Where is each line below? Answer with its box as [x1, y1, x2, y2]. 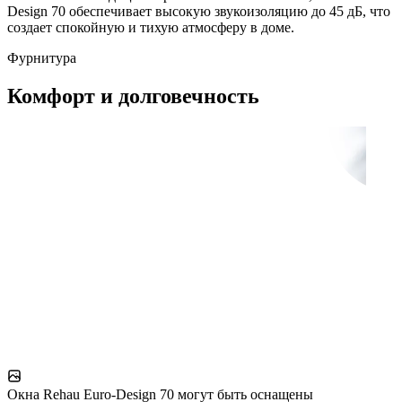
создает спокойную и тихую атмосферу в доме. [7, 19, 294, 35]
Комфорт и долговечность [7, 83, 259, 108]
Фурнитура [7, 49, 76, 66]
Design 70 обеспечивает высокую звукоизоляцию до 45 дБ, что [7, 3, 390, 19]
